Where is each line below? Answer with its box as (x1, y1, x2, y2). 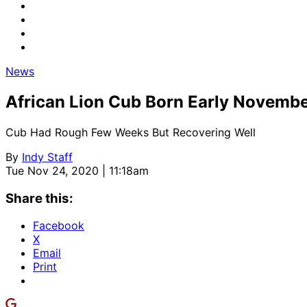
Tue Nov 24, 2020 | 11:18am (5, 163, 149, 177)
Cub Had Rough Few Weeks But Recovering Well (5, 125, 256, 139)
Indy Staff (22, 149, 73, 164)
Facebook (33, 219, 84, 233)
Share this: (5, 190, 73, 206)
